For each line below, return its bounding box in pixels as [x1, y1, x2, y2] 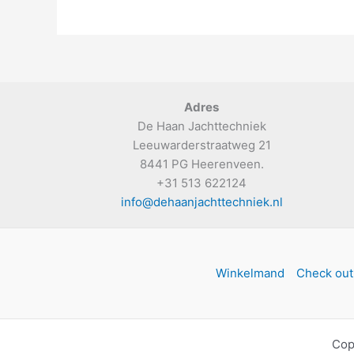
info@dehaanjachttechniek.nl [120, 194, 283, 210]
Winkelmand [215, 265, 284, 281]
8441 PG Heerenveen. [139, 156, 264, 172]
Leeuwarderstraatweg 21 [132, 137, 271, 153]
